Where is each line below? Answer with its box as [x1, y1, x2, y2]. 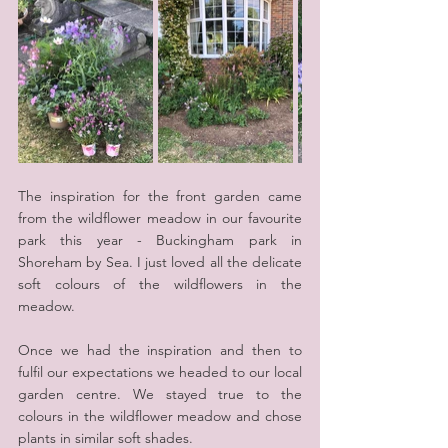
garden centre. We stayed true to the [18, 385, 302, 403]
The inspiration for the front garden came [18, 187, 302, 205]
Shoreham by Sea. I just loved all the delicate [18, 253, 302, 271]
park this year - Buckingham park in [18, 231, 302, 249]
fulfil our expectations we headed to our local [18, 363, 302, 381]
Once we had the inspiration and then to [18, 341, 302, 359]
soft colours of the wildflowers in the [18, 275, 302, 293]
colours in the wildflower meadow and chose [18, 407, 302, 425]
